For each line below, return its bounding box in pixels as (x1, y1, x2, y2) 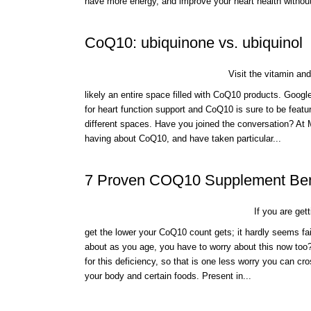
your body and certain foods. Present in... (85, 271, 251, 282)
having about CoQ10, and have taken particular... (85, 133, 281, 144)
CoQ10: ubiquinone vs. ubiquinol (85, 34, 303, 52)
